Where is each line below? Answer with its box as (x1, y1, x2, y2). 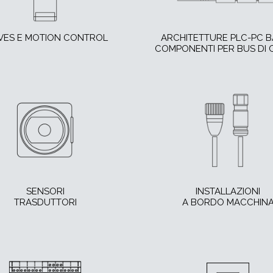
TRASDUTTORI (13, 197, 77, 208)
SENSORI (26, 186, 65, 197)
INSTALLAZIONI (196, 186, 260, 197)
